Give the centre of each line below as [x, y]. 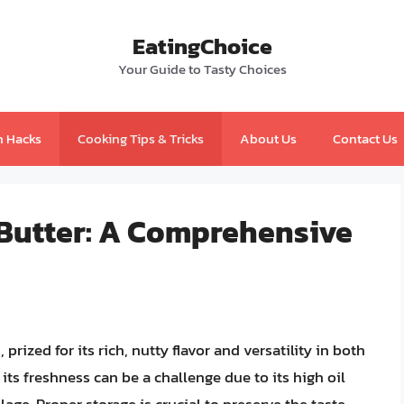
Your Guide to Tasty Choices [202, 69]
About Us [268, 138]
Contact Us [365, 138]
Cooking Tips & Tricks [140, 138]
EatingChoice [202, 46]
